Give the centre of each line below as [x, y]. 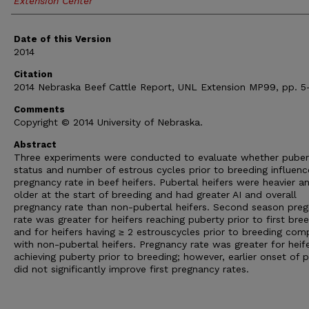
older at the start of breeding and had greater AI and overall [155, 195]
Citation [33, 74]
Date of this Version [62, 39]
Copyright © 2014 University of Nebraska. [108, 122]
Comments [39, 109]
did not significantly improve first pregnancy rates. [131, 269]
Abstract [35, 144]
